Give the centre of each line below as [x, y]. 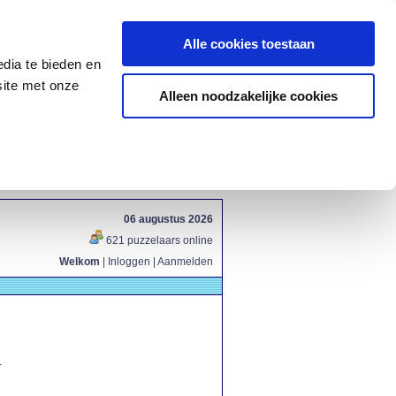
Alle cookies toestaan [248, 44]
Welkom [80, 262]
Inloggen [129, 262]
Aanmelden [185, 262]
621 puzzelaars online [158, 240]
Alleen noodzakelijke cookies [248, 95]
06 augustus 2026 [168, 219]
